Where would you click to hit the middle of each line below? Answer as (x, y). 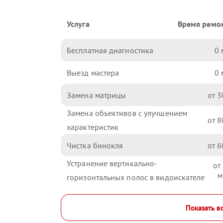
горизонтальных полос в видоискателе (136, 177)
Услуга (78, 24)
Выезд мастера (93, 72)
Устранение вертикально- (112, 163)
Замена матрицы (97, 95)
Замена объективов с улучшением (127, 113)
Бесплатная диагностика (110, 50)
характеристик (93, 127)
